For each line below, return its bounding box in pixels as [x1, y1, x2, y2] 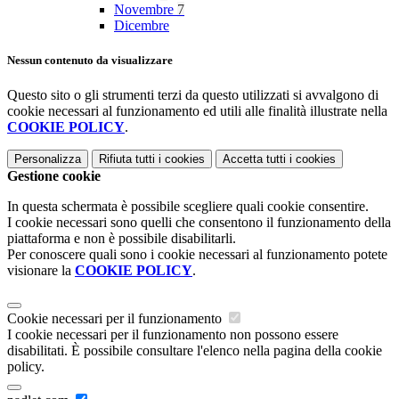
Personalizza [14, 152, 81, 167]
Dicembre [114, 18, 169, 34]
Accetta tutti [223, 152, 286, 167]
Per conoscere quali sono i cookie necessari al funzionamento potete [7, 247, 387, 263]
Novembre [114, 2, 177, 18]
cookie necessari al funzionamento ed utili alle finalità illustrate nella [7, 103, 387, 119]
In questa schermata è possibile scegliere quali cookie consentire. [7, 199, 369, 215]
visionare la [7, 263, 75, 279]
